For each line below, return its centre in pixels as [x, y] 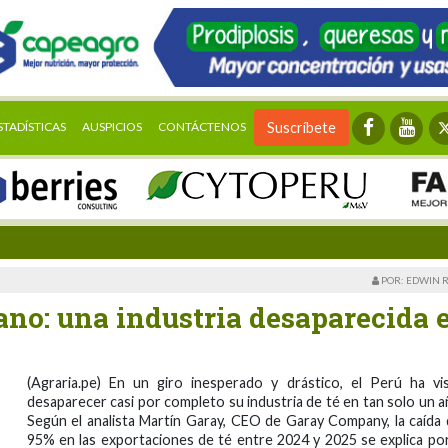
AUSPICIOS [112, 126]
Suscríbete [302, 127]
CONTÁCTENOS [202, 126]
